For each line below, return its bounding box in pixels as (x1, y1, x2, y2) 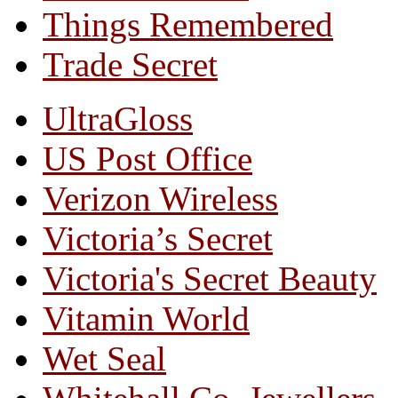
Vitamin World (43, 299, 250, 338)
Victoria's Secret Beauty (43, 259, 377, 298)
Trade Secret (43, 45, 218, 84)
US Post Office (43, 139, 252, 179)
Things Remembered (43, 5, 333, 44)
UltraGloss (43, 99, 193, 139)
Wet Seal (43, 339, 166, 378)
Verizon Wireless (43, 179, 278, 219)
